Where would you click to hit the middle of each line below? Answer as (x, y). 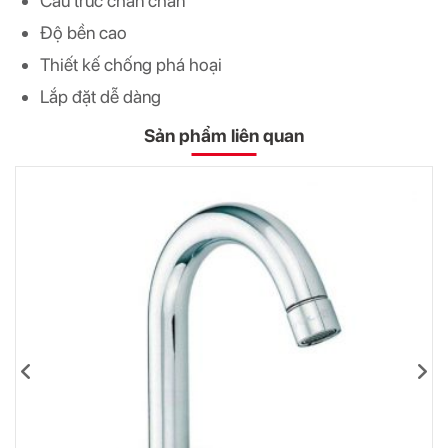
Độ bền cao (83, 32)
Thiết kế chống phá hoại (131, 64)
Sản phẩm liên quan (224, 135)
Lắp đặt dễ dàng (100, 96)
